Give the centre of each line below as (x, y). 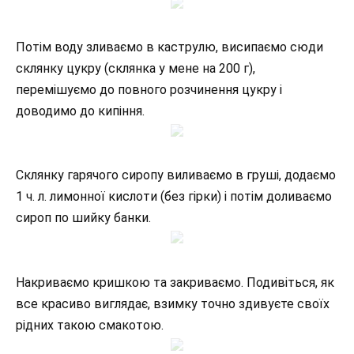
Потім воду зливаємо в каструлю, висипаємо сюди (169, 47)
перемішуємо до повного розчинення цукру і (149, 90)
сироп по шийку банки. (83, 218)
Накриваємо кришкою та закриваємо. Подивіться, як (175, 282)
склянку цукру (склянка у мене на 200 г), (136, 69)
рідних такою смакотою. (90, 325)
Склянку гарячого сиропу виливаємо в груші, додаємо (176, 175)
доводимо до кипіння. (80, 111)
